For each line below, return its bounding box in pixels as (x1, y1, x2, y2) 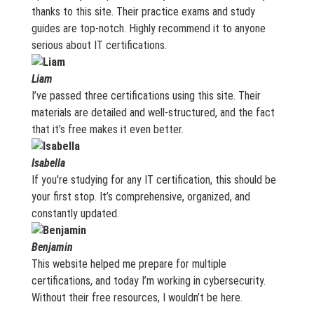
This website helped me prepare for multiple (31, 257, 226, 271)
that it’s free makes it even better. (31, 123, 184, 136)
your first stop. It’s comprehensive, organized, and (31, 190, 250, 203)
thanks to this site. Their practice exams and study (31, 5, 255, 18)
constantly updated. (31, 207, 119, 220)
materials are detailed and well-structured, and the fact (31, 106, 275, 119)
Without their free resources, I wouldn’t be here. (31, 291, 243, 304)
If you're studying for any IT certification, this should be (31, 173, 276, 186)
